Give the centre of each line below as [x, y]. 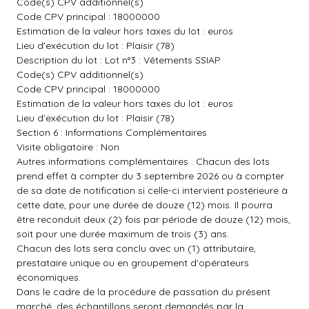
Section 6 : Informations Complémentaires [112, 132]
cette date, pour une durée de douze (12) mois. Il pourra [144, 205]
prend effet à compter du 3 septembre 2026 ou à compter [150, 176]
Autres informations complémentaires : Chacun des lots [143, 161]
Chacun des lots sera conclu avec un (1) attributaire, [136, 248]
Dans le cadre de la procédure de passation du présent [143, 292]
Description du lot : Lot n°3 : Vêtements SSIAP [119, 60]
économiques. [49, 277]
